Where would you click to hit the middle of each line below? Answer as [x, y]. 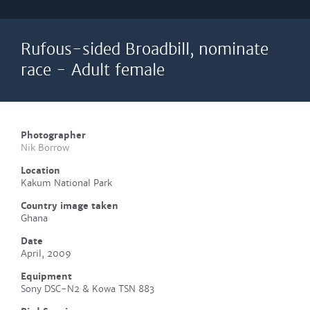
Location [40, 171]
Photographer [53, 135]
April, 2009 [46, 254]
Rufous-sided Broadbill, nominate [145, 49]
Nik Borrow [45, 148]
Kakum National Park [66, 183]
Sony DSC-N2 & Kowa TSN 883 [88, 289]
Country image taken [70, 206]
